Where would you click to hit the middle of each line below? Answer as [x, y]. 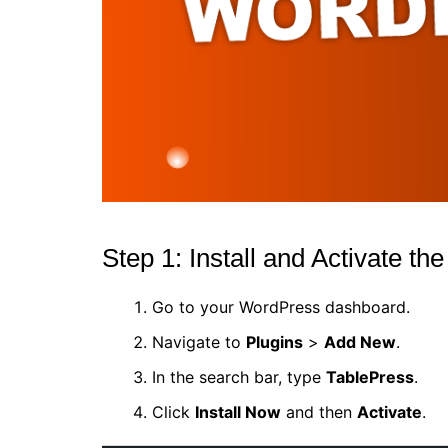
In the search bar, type [239, 376]
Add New [360, 341]
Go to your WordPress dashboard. [281, 306]
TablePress [370, 376]
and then [319, 411]
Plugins [274, 341]
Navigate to [199, 341]
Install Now [238, 411]
